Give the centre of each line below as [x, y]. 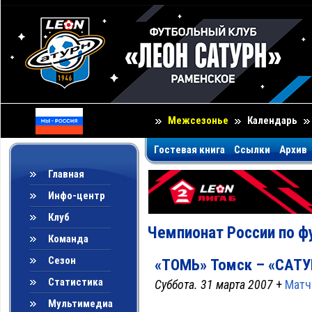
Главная [66, 174]
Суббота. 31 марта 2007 [214, 284]
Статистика [76, 282]
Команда [68, 239]
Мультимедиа [80, 304]
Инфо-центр [77, 196]
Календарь [272, 120]
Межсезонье [198, 120]
